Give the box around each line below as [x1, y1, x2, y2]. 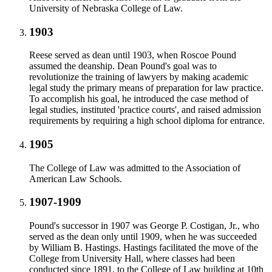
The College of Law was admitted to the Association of [29, 162, 240, 173]
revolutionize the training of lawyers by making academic [29, 72, 248, 83]
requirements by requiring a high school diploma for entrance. [29, 115, 265, 126]
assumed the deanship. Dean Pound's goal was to [29, 61, 217, 72]
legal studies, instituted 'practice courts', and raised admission [29, 104, 261, 115]
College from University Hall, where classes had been [29, 253, 235, 264]
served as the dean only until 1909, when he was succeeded [29, 231, 257, 242]
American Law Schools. [29, 173, 124, 184]
